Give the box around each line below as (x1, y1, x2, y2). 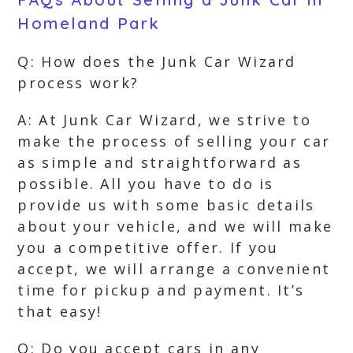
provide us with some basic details (17, 195, 315, 214)
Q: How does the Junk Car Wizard (17, 52, 296, 71)
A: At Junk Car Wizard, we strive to (17, 110, 311, 129)
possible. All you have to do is (17, 174, 274, 193)
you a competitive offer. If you (17, 238, 279, 257)
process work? (17, 73, 139, 92)
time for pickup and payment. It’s (17, 281, 305, 299)
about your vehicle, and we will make (17, 217, 333, 236)
